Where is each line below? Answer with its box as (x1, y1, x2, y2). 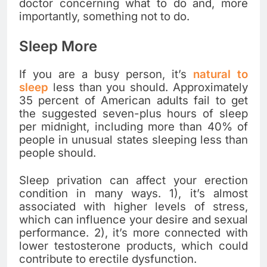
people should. (19, 145, 96, 160)
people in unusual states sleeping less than (19, 132, 248, 147)
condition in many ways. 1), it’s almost (19, 186, 248, 200)
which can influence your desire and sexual (19, 212, 248, 226)
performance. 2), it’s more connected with (19, 225, 248, 240)
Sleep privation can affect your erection (19, 173, 248, 187)
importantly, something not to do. (19, 10, 190, 24)
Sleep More (19, 38, 97, 55)
